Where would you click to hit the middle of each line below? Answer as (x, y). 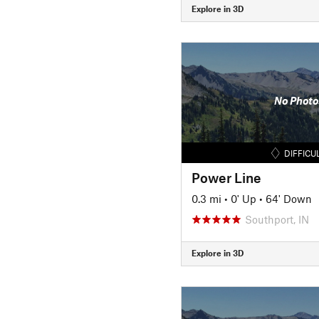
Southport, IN (277, 219)
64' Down (288, 198)
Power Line (226, 177)
